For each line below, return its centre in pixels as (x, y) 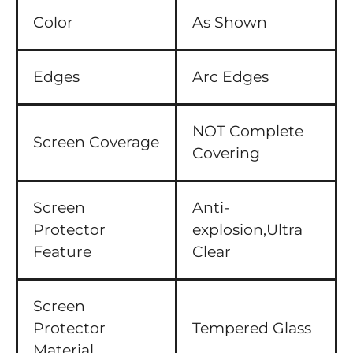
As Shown (230, 22)
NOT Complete (248, 131)
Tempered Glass (252, 328)
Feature (62, 252)
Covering (226, 153)
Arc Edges (230, 77)
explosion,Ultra (247, 230)
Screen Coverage (96, 142)
